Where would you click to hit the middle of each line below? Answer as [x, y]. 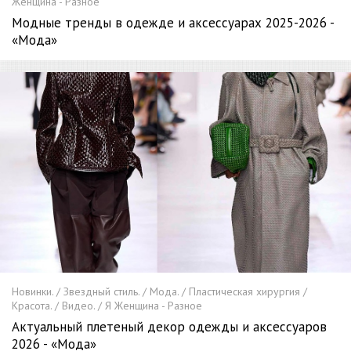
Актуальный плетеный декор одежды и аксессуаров [169, 326]
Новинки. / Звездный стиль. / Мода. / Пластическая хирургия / [159, 291]
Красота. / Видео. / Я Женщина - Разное [107, 305]
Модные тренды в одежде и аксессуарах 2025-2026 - [173, 23]
